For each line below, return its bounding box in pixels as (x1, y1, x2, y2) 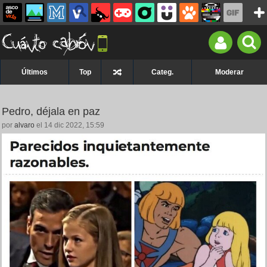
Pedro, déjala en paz (2, 105, 100, 117)
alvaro (14, 121, 35, 129)
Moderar (215, 68, 244, 76)
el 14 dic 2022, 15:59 (35, 121, 104, 129)
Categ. (151, 68, 173, 76)
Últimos (21, 68, 48, 76)
